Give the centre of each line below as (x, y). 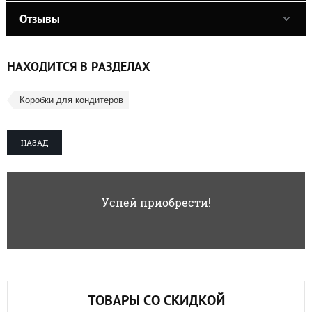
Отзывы (40, 18)
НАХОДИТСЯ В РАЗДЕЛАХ (78, 66)
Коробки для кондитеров (71, 100)
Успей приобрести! (156, 202)
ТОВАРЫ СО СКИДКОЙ (156, 300)
